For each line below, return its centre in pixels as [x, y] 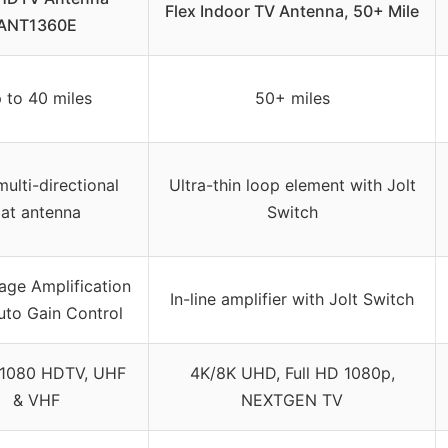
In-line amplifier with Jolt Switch [292, 298]
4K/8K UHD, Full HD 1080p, [292, 372]
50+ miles [292, 97]
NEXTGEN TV [292, 399]
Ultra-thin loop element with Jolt [292, 184]
